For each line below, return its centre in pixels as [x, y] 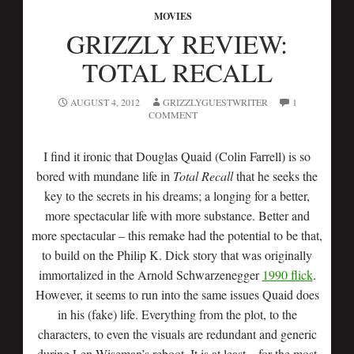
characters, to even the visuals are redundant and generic [177, 334]
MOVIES [173, 16]
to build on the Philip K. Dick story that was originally [177, 255]
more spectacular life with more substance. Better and [177, 215]
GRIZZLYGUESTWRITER [215, 102]
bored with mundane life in [105, 176]
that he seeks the [275, 176]
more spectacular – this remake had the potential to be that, [177, 235]
